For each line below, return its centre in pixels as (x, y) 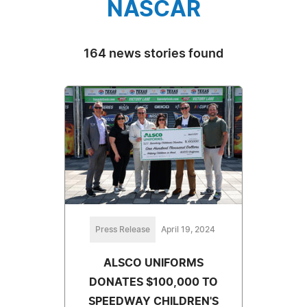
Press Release (122, 229)
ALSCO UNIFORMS (153, 263)
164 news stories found (153, 54)
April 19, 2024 (188, 229)
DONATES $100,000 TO (153, 282)
